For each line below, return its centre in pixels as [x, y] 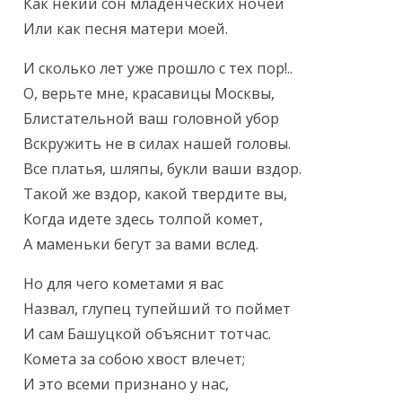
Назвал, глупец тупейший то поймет [157, 309]
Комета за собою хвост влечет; [135, 359]
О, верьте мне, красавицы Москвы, [149, 94]
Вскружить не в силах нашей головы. [157, 144]
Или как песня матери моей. [126, 29]
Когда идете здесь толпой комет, [144, 219]
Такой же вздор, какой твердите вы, [156, 194]
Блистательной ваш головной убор [152, 119]
